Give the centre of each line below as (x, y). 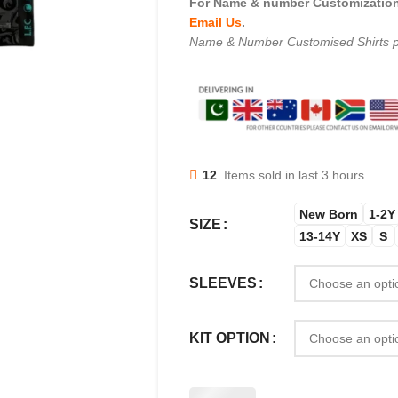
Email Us (215, 22)
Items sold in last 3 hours (294, 175)
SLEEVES (223, 283)
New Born (328, 214)
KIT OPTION (229, 338)
